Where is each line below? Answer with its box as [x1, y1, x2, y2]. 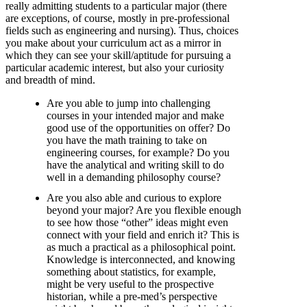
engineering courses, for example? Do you [47, 147, 230, 159]
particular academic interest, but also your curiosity [5, 62, 224, 74]
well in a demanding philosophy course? [47, 171, 221, 184]
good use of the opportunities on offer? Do [47, 122, 230, 134]
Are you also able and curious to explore [47, 192, 221, 204]
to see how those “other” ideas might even [47, 217, 228, 229]
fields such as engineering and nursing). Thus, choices [5, 25, 238, 37]
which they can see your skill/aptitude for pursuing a [5, 49, 231, 62]
